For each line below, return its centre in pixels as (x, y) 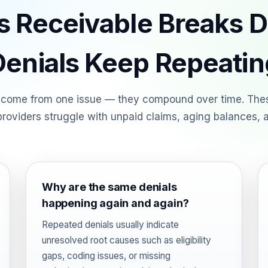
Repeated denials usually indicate (110, 225)
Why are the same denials (109, 187)
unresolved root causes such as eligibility (127, 240)
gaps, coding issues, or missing (106, 256)
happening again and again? (115, 203)
